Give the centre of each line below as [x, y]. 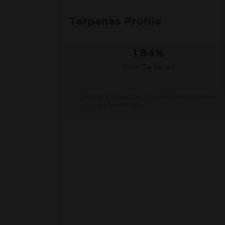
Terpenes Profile [115, 22]
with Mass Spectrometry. [112, 105]
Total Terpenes [149, 67]
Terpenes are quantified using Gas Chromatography [148, 97]
